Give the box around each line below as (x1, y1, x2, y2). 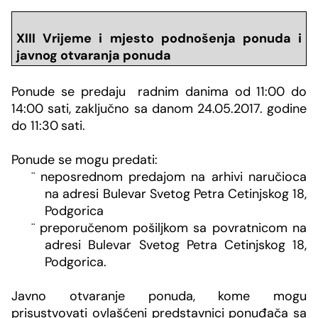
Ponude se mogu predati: (11, 150, 158, 168)
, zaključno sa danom (69, 99, 197, 117)
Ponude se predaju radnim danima (11, 82, 235, 100)
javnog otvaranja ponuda (16, 47, 171, 65)
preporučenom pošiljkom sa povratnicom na (39, 219, 307, 236)
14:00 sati (11, 99, 70, 117)
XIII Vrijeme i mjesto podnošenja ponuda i (16, 30, 302, 48)
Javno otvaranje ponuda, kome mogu (11, 287, 307, 305)
